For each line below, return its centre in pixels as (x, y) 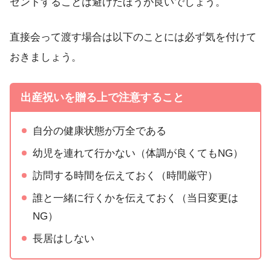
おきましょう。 (46, 57)
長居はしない (64, 238)
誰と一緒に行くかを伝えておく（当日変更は (136, 198)
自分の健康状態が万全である (100, 131)
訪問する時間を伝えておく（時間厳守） (126, 175)
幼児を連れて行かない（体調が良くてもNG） (138, 153)
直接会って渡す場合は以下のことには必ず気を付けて (133, 38)
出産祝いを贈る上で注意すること (102, 97)
